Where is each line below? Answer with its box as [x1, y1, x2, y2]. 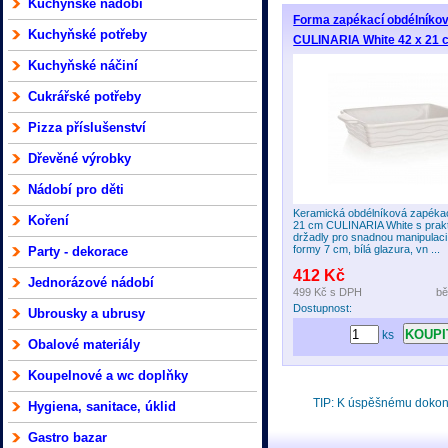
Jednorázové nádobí [28, 275, 154, 290]
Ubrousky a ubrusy [28, 306, 145, 321]
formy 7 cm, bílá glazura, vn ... [293, 243, 441, 255]
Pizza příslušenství [28, 120, 146, 135]
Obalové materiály [28, 337, 140, 352]
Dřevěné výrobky [28, 151, 131, 166]
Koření [28, 213, 69, 228]
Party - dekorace [28, 244, 128, 259]
